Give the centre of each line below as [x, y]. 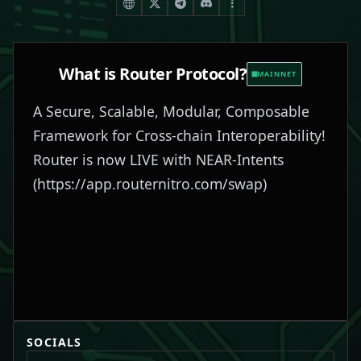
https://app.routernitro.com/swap [150, 184]
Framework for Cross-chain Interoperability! [179, 135]
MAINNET [277, 74]
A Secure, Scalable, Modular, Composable [171, 111]
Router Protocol [179, 74]
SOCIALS [54, 342]
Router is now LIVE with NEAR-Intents [158, 160]
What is [89, 74]
